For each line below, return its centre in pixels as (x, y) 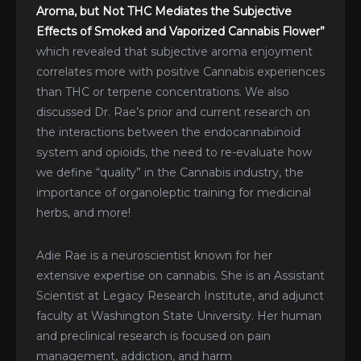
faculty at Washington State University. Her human (179, 315)
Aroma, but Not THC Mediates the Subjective (164, 11)
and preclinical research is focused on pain (154, 336)
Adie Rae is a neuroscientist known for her (154, 255)
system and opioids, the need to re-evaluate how (174, 152)
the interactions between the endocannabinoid (168, 132)
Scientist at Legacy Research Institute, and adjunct (180, 295)
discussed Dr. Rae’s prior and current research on (173, 112)
